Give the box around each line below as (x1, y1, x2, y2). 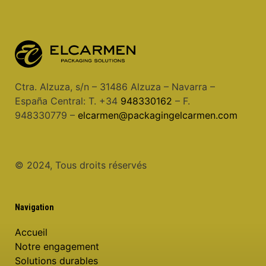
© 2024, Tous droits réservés (15, 159, 147, 172)
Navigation (15, 202, 54, 213)
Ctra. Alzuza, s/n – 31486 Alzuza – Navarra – (15, 81, 215, 93)
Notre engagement (15, 240, 99, 253)
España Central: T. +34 (15, 95, 121, 107)
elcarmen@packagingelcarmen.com (78, 109, 237, 122)
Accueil (15, 226, 47, 239)
